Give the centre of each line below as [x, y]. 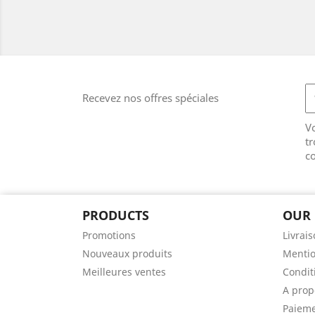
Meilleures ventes [124, 272]
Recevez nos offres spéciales [150, 98]
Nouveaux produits [127, 253]
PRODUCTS [116, 215]
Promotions [109, 235]
